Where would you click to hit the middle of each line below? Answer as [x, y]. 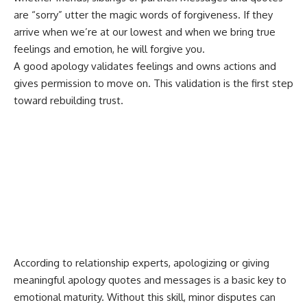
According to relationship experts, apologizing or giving [142, 263]
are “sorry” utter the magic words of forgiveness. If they [143, 15]
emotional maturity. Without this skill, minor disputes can [145, 297]
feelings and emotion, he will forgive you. [109, 49]
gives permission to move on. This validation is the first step [153, 83]
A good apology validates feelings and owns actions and [145, 66]
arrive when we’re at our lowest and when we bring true [145, 32]
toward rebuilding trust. [69, 100]
